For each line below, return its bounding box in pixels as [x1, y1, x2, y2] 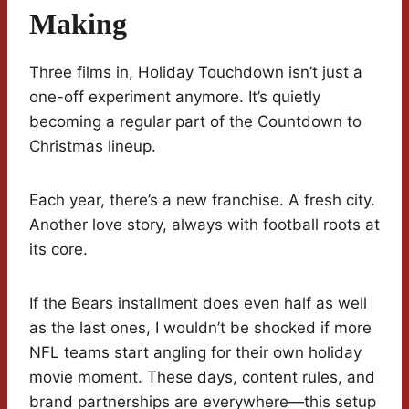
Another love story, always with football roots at [29, 215, 380, 235]
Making [29, 7, 127, 41]
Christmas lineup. [29, 137, 156, 156]
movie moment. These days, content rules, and [29, 368, 375, 387]
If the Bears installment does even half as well [29, 294, 367, 313]
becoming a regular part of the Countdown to [29, 112, 362, 131]
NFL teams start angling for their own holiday [29, 343, 362, 362]
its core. [29, 240, 88, 259]
